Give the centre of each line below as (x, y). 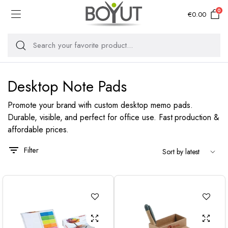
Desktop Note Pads (67, 87)
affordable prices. (38, 130)
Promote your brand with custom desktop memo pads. (100, 105)
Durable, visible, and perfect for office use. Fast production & (114, 117)
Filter (31, 150)
